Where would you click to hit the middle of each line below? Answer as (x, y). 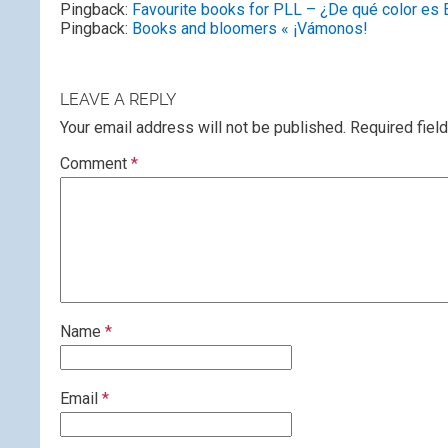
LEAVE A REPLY (118, 99)
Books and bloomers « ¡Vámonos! (250, 28)
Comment (95, 163)
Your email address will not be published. (203, 127)
